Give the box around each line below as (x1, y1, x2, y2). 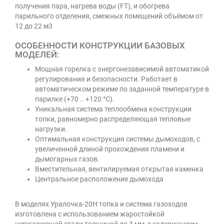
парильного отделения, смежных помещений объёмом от (15, 12, 203, 20)
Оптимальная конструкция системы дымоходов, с (35, 135, 200, 143)
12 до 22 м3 (15, 22, 52, 30)
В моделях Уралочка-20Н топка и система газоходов (15, 200, 187, 208)
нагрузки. (35, 125, 67, 133)
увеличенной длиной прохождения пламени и (35, 145, 184, 153)
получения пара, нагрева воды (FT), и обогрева (15, 2, 169, 10)
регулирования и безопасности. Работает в (35, 75, 177, 83)
